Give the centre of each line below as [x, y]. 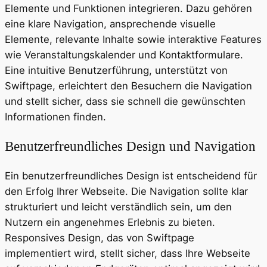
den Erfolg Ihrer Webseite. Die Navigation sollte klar [126, 192]
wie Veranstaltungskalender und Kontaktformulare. [124, 55]
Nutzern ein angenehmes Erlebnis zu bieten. [110, 223]
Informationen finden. [55, 117]
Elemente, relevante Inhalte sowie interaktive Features [133, 39]
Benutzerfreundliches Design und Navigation [130, 146]
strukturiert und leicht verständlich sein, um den [118, 207]
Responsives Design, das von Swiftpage [100, 238]
